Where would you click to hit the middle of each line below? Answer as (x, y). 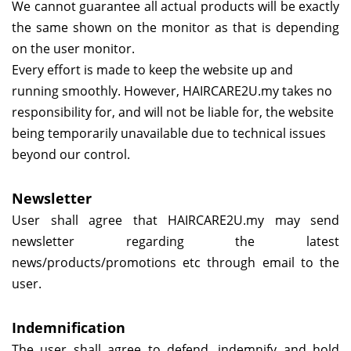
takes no (306, 91)
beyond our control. (71, 155)
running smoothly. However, (97, 91)
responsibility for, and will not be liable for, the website (173, 112)
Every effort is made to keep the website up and (152, 70)
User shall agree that (90, 221)
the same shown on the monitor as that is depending (175, 28)
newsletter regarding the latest (175, 242)
